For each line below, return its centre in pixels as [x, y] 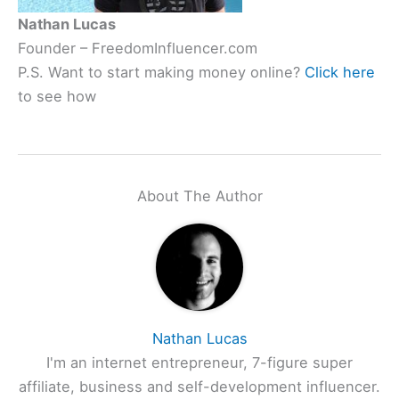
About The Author [199, 195]
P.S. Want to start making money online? [161, 73]
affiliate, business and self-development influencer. [199, 386]
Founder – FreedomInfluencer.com [138, 49]
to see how [57, 97]
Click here [340, 73]
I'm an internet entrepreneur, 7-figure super [199, 362]
